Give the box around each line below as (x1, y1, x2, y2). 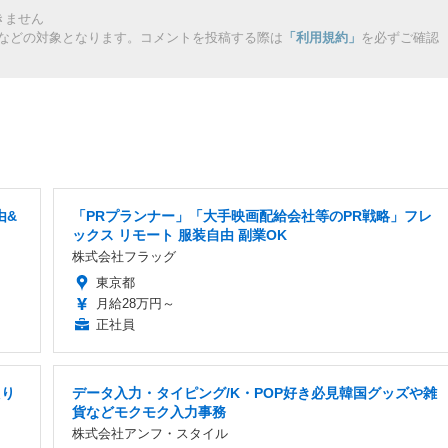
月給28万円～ (96, 295, 175, 311)
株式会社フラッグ (72, 248, 176, 264)
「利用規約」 (283, 29, 361, 45)
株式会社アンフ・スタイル (72, 425, 228, 441)
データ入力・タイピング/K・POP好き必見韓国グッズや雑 (72, 384, 437, 401)
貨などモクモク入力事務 (72, 403, 226, 420)
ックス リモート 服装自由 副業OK (72, 226, 287, 243)
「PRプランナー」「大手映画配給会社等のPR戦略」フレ (72, 207, 432, 224)
